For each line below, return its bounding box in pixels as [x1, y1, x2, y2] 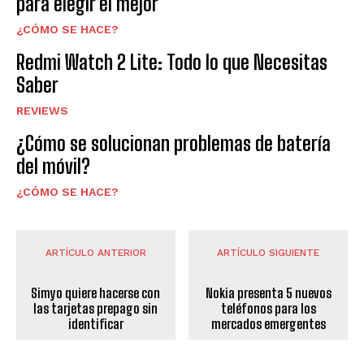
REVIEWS [16, 104, 68, 118]
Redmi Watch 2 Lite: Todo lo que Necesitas [16, 50, 327, 75]
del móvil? [16, 154, 90, 179]
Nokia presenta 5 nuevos [205, 285, 331, 301]
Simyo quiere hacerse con [31, 285, 161, 301]
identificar [67, 316, 123, 332]
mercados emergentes [210, 316, 326, 332]
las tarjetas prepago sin [33, 301, 158, 317]
